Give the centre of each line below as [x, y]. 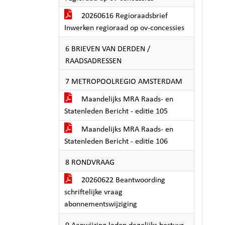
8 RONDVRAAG [90, 163]
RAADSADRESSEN [93, 61]
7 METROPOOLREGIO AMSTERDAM [124, 82]
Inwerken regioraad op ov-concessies [124, 28]
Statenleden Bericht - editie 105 [116, 111]
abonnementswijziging [101, 204]
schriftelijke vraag [93, 192]
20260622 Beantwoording [122, 180]
